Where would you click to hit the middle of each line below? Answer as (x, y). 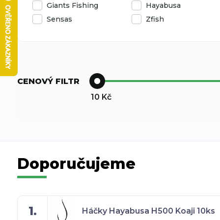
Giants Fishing (72, 5)
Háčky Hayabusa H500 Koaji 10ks (149, 211)
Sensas (59, 19)
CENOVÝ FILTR (48, 81)
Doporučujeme (76, 164)
